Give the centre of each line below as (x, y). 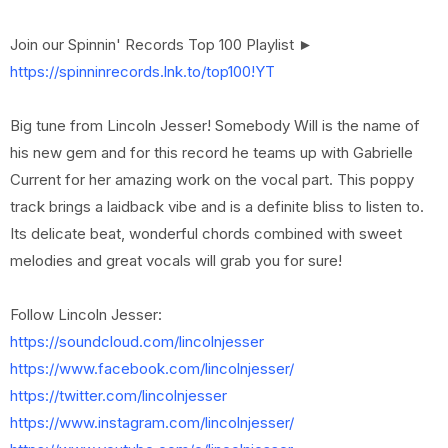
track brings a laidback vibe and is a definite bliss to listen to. (217, 206)
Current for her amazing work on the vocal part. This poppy (212, 179)
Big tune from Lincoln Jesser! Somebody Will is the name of (215, 125)
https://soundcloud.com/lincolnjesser (137, 341)
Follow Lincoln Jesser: (86, 314)
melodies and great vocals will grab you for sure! (176, 260)
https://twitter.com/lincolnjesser (118, 395)
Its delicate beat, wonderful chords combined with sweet (206, 233)
